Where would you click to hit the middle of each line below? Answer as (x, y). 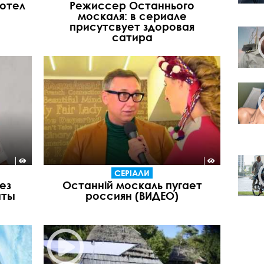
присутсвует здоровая (132, 26)
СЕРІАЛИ (132, 173)
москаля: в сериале (132, 16)
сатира (132, 37)
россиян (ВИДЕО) (132, 196)
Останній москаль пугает (132, 185)
